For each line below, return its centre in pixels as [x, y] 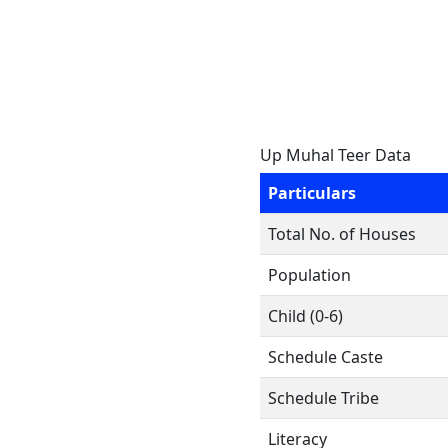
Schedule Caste [325, 357]
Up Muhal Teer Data [335, 155]
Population [309, 275]
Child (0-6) [305, 316]
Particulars [312, 193]
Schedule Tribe [323, 398]
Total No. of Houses [342, 234]
